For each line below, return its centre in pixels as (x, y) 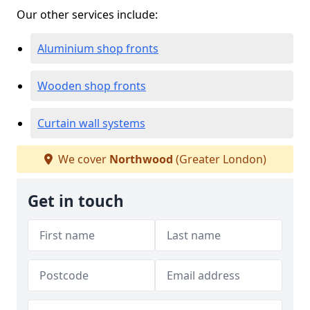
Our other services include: (87, 15)
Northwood (141, 159)
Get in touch (76, 201)
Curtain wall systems (91, 123)
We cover (82, 159)
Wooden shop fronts (92, 86)
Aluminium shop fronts (98, 48)
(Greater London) (219, 159)
